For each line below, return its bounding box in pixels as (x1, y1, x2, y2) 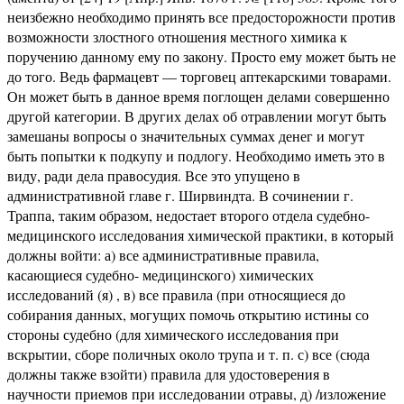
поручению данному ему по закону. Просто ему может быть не (7, 46, 396, 66)
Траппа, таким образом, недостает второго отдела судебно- (7, 205, 370, 225)
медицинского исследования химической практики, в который (7, 225, 394, 244)
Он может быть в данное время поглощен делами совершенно (7, 86, 390, 106)
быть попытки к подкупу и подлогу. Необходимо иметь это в (7, 145, 385, 165)
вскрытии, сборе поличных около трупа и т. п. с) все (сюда (7, 344, 370, 363)
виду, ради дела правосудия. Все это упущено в (7, 165, 300, 185)
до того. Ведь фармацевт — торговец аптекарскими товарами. (7, 66, 391, 86)
